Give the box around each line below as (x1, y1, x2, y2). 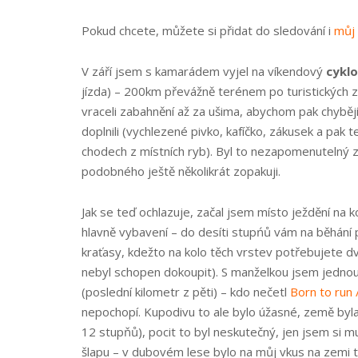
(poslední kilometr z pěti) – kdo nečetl (82, 284, 290, 300)
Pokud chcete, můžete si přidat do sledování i (82, 22, 334, 38)
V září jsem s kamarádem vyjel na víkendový (82, 63, 326, 79)
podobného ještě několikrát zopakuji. (82, 163, 280, 179)
